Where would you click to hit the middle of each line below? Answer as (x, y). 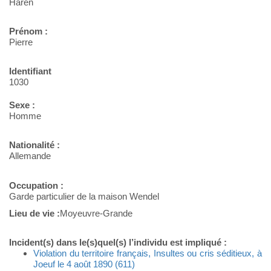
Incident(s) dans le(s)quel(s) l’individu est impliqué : (118, 243)
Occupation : (36, 186)
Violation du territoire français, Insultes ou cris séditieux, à (148, 253)
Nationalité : (34, 145)
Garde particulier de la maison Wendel (84, 197)
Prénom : (28, 31)
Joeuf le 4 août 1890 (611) (84, 264)
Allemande (30, 156)
